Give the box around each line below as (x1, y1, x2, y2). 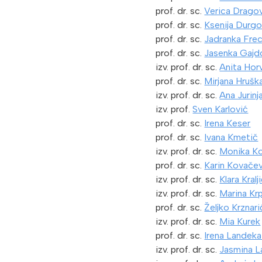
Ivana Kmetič (204, 132, 258, 143)
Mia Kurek (219, 216, 261, 227)
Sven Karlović (192, 104, 249, 115)
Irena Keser (204, 118, 251, 129)
